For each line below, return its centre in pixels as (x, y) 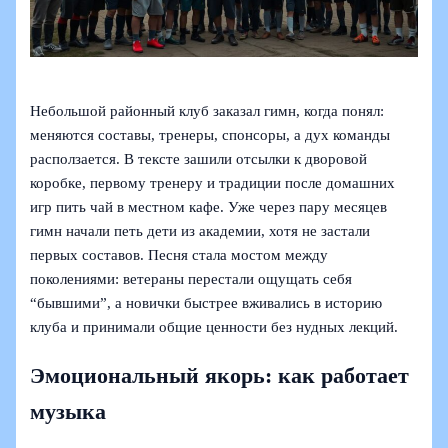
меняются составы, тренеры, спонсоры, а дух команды (210, 135)
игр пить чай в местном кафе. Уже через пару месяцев (209, 207)
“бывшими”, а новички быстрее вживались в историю (206, 303)
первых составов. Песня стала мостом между (179, 255)
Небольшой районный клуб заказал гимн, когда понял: (207, 111)
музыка (68, 411)
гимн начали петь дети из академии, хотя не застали (200, 231)
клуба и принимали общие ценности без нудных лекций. (214, 327)
